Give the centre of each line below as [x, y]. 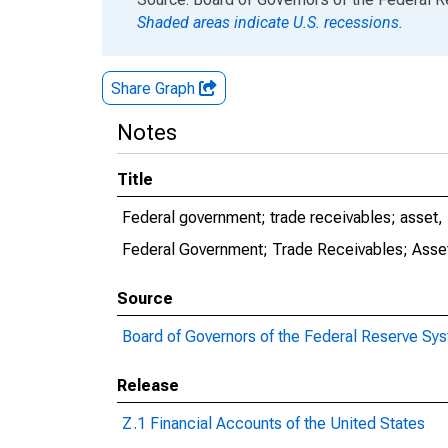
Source [145, 298]
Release [148, 385]
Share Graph [155, 88]
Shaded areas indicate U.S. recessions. [270, 22]
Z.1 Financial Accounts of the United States [273, 423]
